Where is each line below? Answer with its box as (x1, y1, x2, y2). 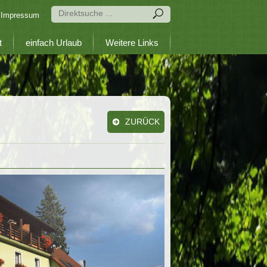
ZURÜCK (125, 117, 160, 126)
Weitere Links (105, 38, 159, 48)
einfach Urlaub (26, 38, 82, 48)
